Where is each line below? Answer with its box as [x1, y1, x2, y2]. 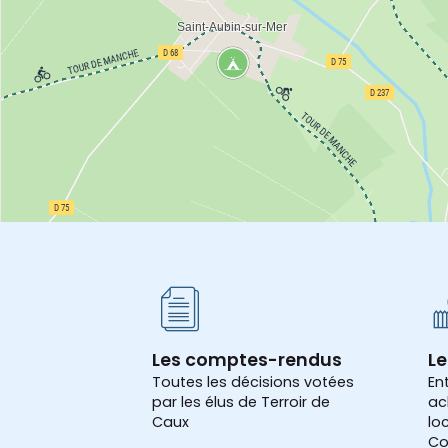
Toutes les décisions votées [152, 371, 354, 392]
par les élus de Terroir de [152, 391, 330, 412]
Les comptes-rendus [152, 347, 342, 372]
